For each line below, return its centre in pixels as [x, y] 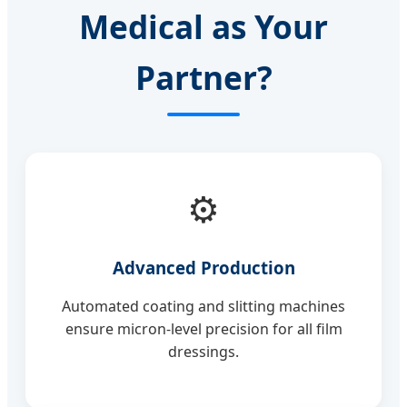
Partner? [203, 77]
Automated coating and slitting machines [203, 307]
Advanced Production [203, 268]
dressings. [203, 352]
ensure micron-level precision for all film [203, 329]
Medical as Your [203, 26]
